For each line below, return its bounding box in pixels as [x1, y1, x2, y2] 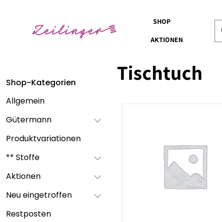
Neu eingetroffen [6, 189, 72, 201]
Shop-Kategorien [6, 77, 76, 88]
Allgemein [6, 95, 45, 107]
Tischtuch [116, 59, 203, 85]
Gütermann [6, 114, 52, 125]
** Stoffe [6, 152, 40, 163]
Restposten [6, 208, 51, 220]
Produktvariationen [6, 133, 81, 144]
